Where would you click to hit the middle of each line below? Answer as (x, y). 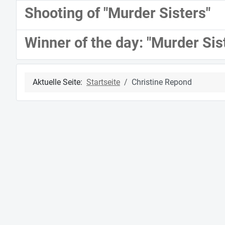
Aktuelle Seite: (60, 82)
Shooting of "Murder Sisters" (118, 13)
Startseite (103, 82)
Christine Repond (162, 82)
